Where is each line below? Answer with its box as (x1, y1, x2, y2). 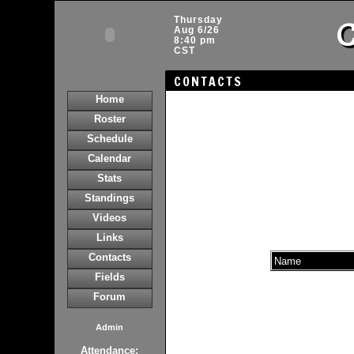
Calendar (88, 153, 131, 164)
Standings (85, 192, 134, 204)
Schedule (86, 133, 133, 145)
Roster (93, 113, 126, 125)
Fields (94, 271, 125, 283)
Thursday (173, 14, 223, 25)
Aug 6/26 (173, 24, 220, 36)
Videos (92, 212, 126, 224)
